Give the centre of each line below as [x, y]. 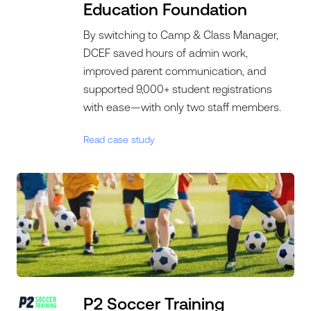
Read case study [119, 140]
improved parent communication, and [175, 71]
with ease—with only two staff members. [183, 107]
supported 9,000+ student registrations [178, 89]
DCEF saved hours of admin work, [166, 53]
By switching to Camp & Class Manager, [181, 35]
